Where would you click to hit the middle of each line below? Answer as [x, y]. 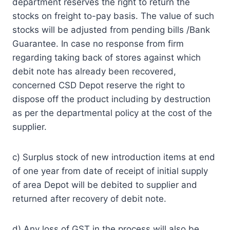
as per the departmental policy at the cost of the [112, 113]
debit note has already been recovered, [94, 71]
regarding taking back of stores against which [107, 57]
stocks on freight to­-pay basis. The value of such [113, 16]
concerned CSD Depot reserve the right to [99, 85]
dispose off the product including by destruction [111, 99]
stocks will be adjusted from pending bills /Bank [111, 30]
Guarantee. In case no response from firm [98, 43]
